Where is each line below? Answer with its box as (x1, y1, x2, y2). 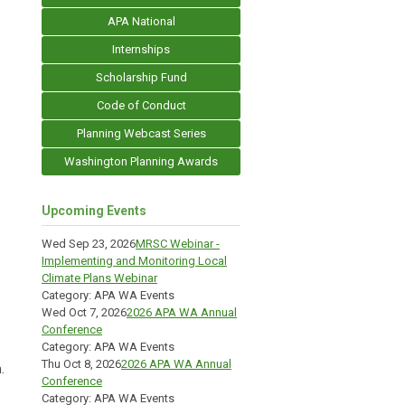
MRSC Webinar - (136, 237, 220, 250)
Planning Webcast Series (76, 127, 206, 140)
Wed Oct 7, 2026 (42, 306, 127, 319)
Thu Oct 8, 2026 (42, 357, 121, 371)
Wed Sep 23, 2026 (42, 237, 136, 250)
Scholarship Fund (95, 71, 187, 84)
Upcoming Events (42, 203, 146, 218)
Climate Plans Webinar (42, 271, 157, 285)
